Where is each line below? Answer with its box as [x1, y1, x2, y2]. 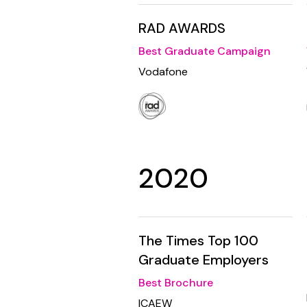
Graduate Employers [138, 251, 269, 269]
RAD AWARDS [138, 19, 225, 38]
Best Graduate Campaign [138, 44, 271, 59]
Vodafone [138, 64, 188, 79]
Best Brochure [138, 275, 213, 291]
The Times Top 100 [138, 232, 258, 250]
